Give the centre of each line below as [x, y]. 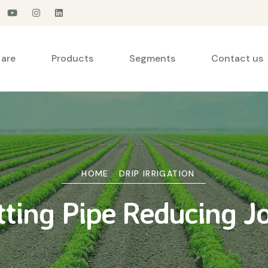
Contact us [237, 58]
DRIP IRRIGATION [157, 173]
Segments [152, 58]
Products [72, 58]
